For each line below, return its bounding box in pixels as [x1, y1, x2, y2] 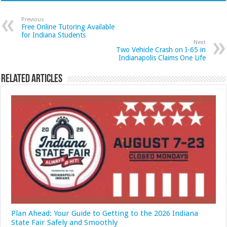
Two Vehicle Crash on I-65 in [116, 45, 206, 54]
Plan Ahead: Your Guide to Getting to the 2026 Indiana [11, 209, 199, 218]
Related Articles [1, 73, 63, 85]
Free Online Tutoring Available [21, 22, 115, 31]
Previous [21, 16, 45, 23]
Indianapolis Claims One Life [118, 53, 206, 62]
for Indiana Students [21, 30, 86, 39]
